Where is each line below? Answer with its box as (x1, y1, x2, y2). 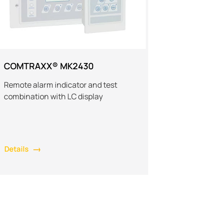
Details (4, 143, 29, 154)
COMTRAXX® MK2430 (4, 60, 94, 72)
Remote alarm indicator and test (4, 79, 118, 90)
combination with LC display (4, 91, 103, 102)
